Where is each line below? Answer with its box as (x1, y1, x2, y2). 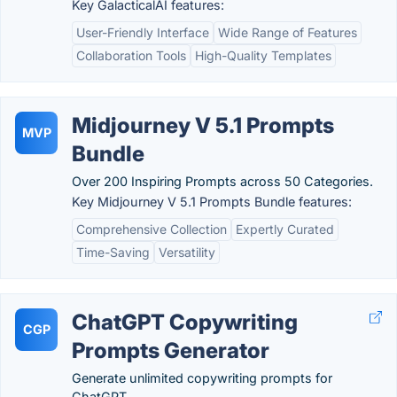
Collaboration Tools (76, 48, 186, 63)
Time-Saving (76, 245, 150, 260)
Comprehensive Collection (76, 222, 227, 237)
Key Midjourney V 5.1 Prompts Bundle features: (72, 194, 352, 209)
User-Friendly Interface (76, 25, 209, 40)
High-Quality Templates (195, 48, 331, 63)
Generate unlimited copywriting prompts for (72, 370, 332, 385)
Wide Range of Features (218, 25, 357, 40)
